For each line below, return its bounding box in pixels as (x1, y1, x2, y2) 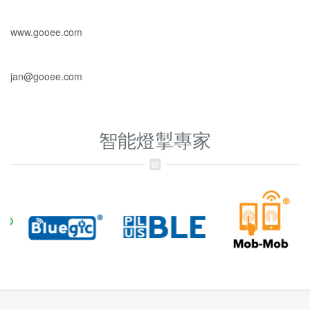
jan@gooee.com (10, 69, 82, 84)
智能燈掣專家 (99, 127, 211, 154)
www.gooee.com (10, 25, 82, 39)
